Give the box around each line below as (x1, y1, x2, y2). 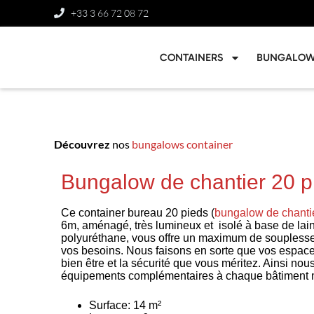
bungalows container (132, 137, 233, 151)
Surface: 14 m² (89, 299, 162, 311)
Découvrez (54, 137, 113, 151)
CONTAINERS (159, 51, 223, 64)
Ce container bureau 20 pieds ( (61, 207, 215, 219)
